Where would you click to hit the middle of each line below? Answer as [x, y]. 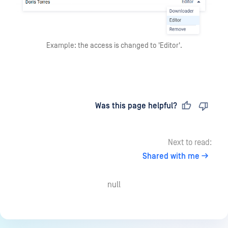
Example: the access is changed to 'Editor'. [114, 46]
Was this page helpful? [136, 106]
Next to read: [190, 143]
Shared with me [171, 156]
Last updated [50, 106]
